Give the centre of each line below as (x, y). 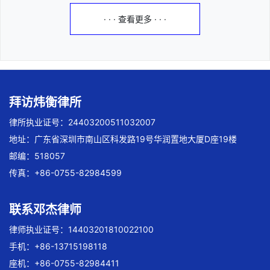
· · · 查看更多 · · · (135, 19)
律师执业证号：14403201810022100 (81, 230)
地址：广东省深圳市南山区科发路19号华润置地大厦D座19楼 (123, 139)
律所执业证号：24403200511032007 (82, 122)
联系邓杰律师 (45, 210)
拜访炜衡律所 (45, 103)
